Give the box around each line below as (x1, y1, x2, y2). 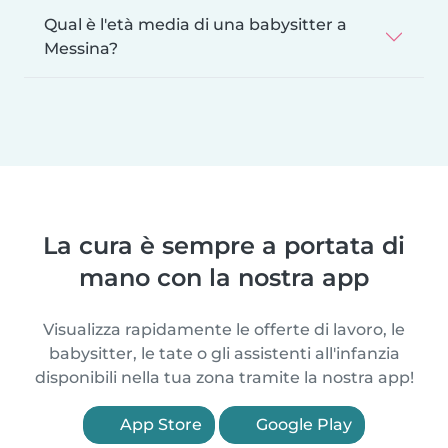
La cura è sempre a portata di (43, 230, 405, 260)
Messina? (44, 38, 118, 58)
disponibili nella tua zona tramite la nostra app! (34, 367, 414, 387)
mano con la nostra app (79, 262, 369, 292)
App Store (116, 414, 202, 434)
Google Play (252, 414, 352, 434)
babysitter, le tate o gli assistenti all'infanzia (48, 343, 400, 363)
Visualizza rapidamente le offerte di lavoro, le (43, 319, 405, 339)
